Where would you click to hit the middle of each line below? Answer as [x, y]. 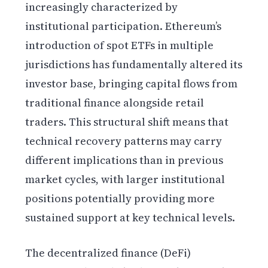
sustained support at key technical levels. [130, 218]
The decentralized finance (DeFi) [108, 253]
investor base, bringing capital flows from [132, 84]
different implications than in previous [124, 160]
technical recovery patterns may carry [124, 141]
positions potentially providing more [120, 199]
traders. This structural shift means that [127, 122]
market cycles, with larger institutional [125, 179]
